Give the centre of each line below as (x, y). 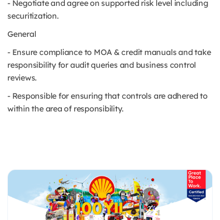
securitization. (33, 16)
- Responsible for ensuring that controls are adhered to (108, 96)
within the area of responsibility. (66, 109)
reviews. (22, 78)
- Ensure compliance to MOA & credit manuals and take (109, 52)
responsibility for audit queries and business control (102, 65)
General (22, 34)
